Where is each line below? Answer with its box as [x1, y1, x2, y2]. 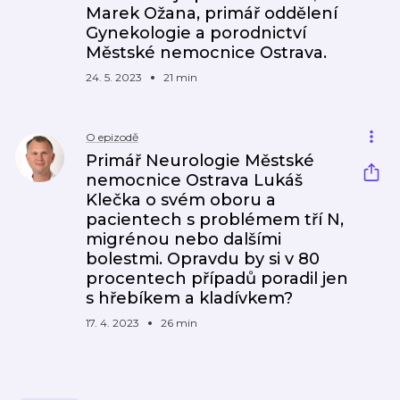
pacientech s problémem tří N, [86, 210, 344, 229]
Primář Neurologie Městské [86, 151, 314, 171]
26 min [161, 316, 197, 329]
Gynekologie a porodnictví [86, 23, 306, 43]
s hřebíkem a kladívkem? [86, 288, 293, 308]
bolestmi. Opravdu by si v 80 [86, 249, 320, 269]
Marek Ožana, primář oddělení [86, 4, 337, 23]
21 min [163, 71, 197, 84]
